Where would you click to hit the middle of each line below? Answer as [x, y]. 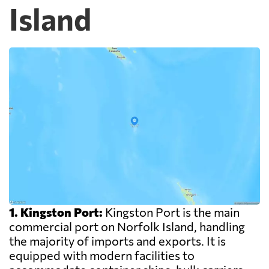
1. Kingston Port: [56, 212]
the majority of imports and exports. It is [117, 241]
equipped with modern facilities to [102, 255]
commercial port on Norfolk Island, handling [127, 227]
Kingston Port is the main [171, 212]
